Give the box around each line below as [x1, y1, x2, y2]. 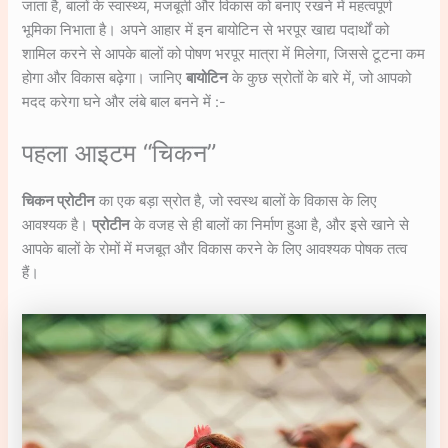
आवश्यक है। [22, 216, 93, 235]
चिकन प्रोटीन [22, 192, 96, 211]
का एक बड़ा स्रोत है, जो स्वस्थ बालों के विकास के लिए [95, 192, 378, 211]
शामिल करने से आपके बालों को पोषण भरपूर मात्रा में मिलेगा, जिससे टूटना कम [22, 44, 426, 63]
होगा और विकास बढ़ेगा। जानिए [22, 68, 187, 87]
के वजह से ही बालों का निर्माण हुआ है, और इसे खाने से [130, 216, 410, 235]
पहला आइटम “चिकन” [22, 138, 217, 169]
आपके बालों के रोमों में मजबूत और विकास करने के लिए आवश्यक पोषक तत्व [22, 240, 408, 259]
